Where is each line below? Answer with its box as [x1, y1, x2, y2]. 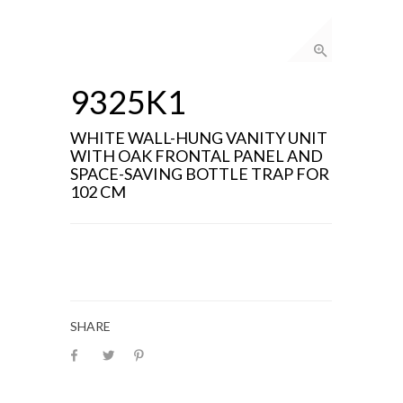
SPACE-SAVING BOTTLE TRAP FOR [70, 164, 329, 184]
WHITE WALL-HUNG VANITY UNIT [70, 128, 327, 148]
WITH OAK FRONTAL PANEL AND [70, 146, 323, 166]
